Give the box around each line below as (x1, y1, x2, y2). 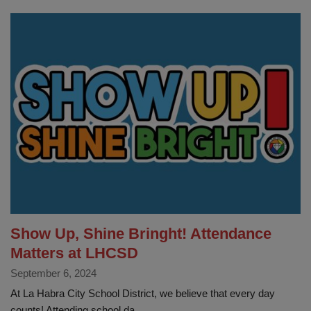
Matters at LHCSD (10, 244, 138, 262)
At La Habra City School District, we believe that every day (10, 287, 275, 299)
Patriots (65, 34, 99, 47)
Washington (65, 17, 117, 30)
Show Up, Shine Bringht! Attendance (10, 224, 271, 242)
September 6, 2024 (10, 267, 96, 279)
